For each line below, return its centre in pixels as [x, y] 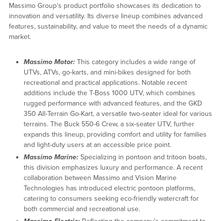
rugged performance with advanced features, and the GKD [113, 103]
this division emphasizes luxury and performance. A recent [113, 167]
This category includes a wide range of [135, 62]
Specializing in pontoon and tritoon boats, [142, 157]
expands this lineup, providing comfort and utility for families [115, 134]
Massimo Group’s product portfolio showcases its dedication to [105, 5]
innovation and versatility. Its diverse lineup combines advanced [106, 16]
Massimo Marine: [51, 157]
